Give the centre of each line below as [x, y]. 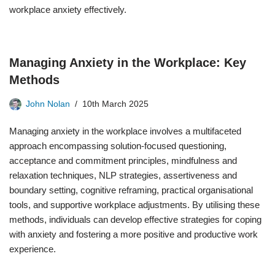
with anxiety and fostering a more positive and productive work [134, 234]
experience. [33, 249]
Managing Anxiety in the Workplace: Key [128, 63]
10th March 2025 [115, 104]
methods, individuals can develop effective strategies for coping [135, 219]
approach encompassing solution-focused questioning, [118, 146]
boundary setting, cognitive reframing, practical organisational [131, 190]
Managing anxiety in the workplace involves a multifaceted [125, 131]
